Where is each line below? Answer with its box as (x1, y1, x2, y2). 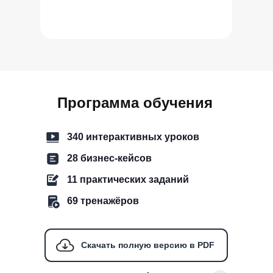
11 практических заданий (67, 174, 189, 185)
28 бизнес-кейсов (67, 153, 152, 163)
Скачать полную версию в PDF (81, 240, 214, 250)
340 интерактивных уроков (67, 132, 199, 142)
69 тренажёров (67, 196, 139, 206)
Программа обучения (57, 94, 213, 111)
